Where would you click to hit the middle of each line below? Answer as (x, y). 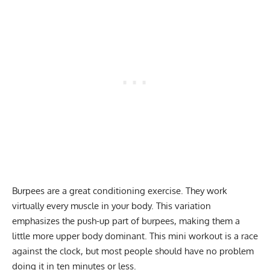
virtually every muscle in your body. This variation (111, 206)
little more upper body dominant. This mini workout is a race (135, 236)
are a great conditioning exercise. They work (136, 191)
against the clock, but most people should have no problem (133, 251)
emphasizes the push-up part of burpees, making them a (126, 221)
